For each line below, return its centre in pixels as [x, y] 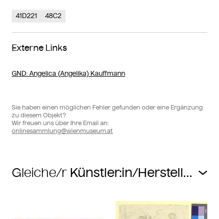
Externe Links [39, 48]
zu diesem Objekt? [39, 115]
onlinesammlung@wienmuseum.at [62, 131]
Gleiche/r [39, 173]
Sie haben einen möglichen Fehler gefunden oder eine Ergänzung [107, 107]
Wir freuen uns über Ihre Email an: [60, 123]
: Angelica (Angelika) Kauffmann [76, 73]
